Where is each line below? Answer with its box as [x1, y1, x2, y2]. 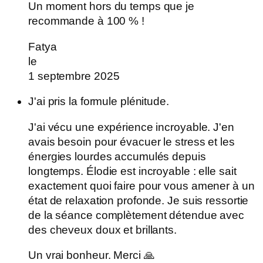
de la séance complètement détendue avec [28, 208, 245, 221]
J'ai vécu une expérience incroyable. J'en [28, 120, 234, 133]
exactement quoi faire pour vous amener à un [28, 179, 255, 192]
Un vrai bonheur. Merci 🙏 [28, 249, 155, 262]
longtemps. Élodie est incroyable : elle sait [28, 164, 237, 177]
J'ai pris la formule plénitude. [28, 95, 169, 108]
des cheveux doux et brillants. [28, 223, 177, 236]
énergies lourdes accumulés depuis [28, 150, 206, 163]
